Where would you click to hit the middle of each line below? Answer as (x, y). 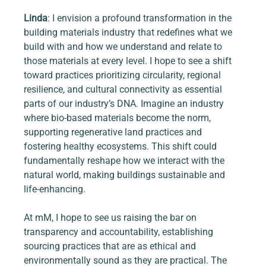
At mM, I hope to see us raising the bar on (112, 218)
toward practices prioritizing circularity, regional (124, 75)
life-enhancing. (55, 189)
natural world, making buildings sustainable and (126, 175)
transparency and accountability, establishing (120, 232)
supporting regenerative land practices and (114, 132)
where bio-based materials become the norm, (119, 118)
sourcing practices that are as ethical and (111, 246)
